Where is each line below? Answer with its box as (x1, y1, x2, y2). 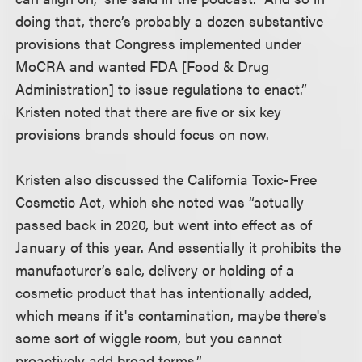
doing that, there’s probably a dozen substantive (15, 11, 324, 31)
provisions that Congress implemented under (15, 33, 302, 53)
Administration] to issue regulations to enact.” (15, 78, 308, 99)
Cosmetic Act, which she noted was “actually (15, 192, 305, 212)
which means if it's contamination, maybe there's (15, 305, 327, 325)
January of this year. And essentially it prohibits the (15, 237, 342, 257)
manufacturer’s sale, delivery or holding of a (15, 259, 295, 280)
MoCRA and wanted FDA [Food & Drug (15, 56, 270, 76)
